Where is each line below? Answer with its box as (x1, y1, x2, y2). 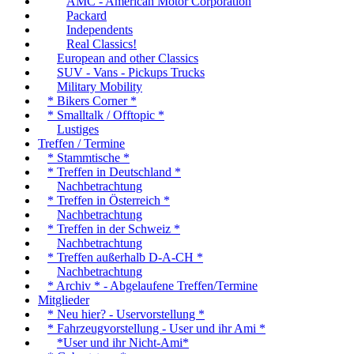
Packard (66, 9, 107, 23)
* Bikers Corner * (47, 94, 137, 108)
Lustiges (57, 122, 99, 137)
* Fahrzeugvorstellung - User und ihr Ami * (47, 322, 265, 336)
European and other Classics (57, 51, 198, 66)
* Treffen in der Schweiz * (47, 222, 180, 236)
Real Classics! (66, 37, 137, 51)
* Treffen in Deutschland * (47, 165, 181, 179)
